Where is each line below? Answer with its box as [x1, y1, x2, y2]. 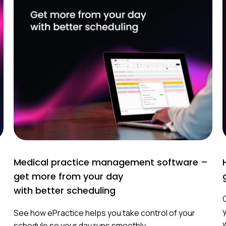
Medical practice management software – [13, 155, 208, 168]
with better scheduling [13, 184, 118, 197]
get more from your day [13, 169, 123, 183]
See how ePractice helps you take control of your [13, 207, 195, 218]
